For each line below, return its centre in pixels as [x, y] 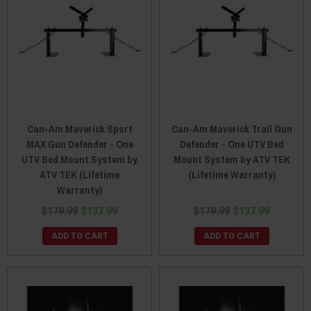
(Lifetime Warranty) [232, 174]
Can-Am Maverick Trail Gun [232, 128]
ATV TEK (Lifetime [79, 174]
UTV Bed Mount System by [79, 159]
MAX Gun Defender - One [79, 144]
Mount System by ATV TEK [232, 159]
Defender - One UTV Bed [232, 144]
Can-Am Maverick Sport [79, 128]
